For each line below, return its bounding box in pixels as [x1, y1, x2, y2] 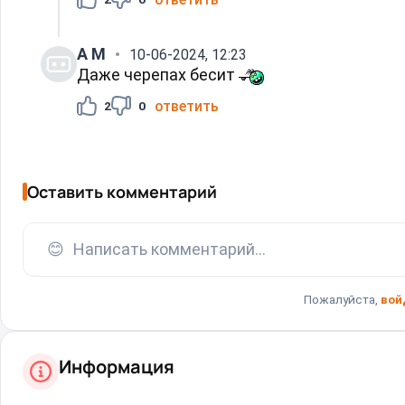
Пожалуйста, [303, 291, 381, 306]
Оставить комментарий [27, 180, 217, 202]
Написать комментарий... [73, 240, 266, 259]
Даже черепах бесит [77, 64, 239, 84]
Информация [59, 353, 174, 379]
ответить [155, 97, 219, 115]
